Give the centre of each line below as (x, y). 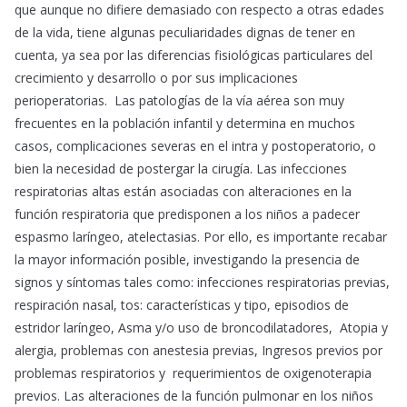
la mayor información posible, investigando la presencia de (187, 260)
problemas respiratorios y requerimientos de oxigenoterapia (193, 373)
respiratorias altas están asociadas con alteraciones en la (183, 192)
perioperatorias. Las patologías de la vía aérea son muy (179, 101)
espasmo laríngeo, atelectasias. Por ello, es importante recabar (201, 237)
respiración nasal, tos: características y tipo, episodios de (182, 305)
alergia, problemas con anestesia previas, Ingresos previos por (199, 351)
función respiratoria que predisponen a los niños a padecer (187, 214)
